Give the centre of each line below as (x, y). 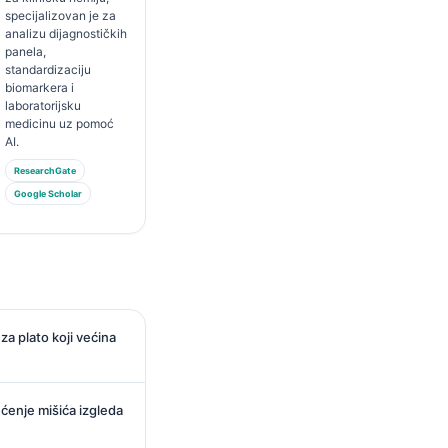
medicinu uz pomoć (59, 123)
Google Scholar (47, 193)
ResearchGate (44, 170)
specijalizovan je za (60, 15)
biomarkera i (39, 87)
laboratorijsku (42, 105)
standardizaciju (47, 69)
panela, (25, 51)
